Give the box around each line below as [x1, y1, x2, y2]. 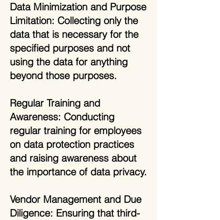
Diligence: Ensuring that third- [10, 207, 140, 219]
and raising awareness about [10, 152, 137, 164]
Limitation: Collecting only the [10, 14, 138, 27]
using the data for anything [10, 55, 128, 68]
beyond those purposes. [10, 69, 117, 82]
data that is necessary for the [10, 28, 138, 40]
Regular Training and [10, 97, 100, 109]
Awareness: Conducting [10, 110, 114, 123]
